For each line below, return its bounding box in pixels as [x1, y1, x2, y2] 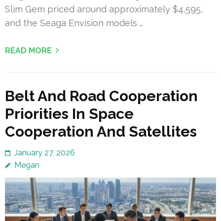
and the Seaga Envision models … [5, 17, 143, 28]
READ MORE [5, 45, 52, 55]
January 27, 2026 [14, 147, 75, 157]
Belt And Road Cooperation [5, 87, 198, 105]
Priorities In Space [5, 105, 134, 122]
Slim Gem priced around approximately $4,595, [5, 3, 203, 14]
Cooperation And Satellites [5, 122, 197, 140]
